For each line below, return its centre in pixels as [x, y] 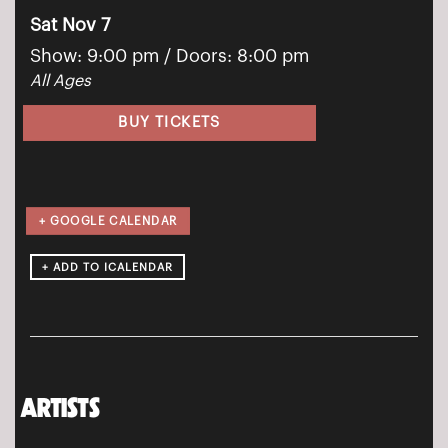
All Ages [60, 81]
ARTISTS [60, 409]
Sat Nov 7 [70, 25]
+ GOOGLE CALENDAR [108, 222]
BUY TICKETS [169, 123]
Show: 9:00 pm [94, 56]
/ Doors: [200, 56]
